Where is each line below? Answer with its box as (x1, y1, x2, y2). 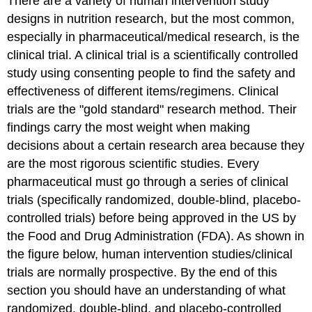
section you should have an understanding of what (7, 283, 286, 297)
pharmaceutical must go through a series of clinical (7, 174, 289, 189)
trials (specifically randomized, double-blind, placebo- (7, 192, 302, 207)
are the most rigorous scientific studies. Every (7, 156, 260, 171)
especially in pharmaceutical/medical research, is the (7, 29, 300, 44)
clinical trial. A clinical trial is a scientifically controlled (7, 47, 299, 62)
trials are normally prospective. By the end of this (7, 265, 278, 279)
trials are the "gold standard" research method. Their (7, 102, 297, 116)
